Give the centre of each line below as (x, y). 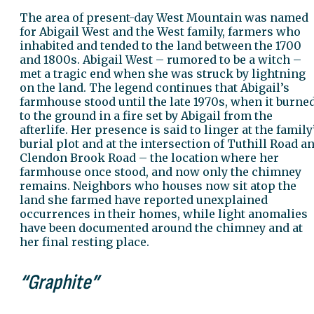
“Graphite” (59, 282)
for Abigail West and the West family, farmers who (160, 31)
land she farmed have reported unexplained (144, 199)
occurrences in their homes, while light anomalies (164, 213)
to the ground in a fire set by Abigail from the (146, 115)
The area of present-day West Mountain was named (164, 17)
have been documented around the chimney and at (161, 227)
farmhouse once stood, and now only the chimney (161, 171)
